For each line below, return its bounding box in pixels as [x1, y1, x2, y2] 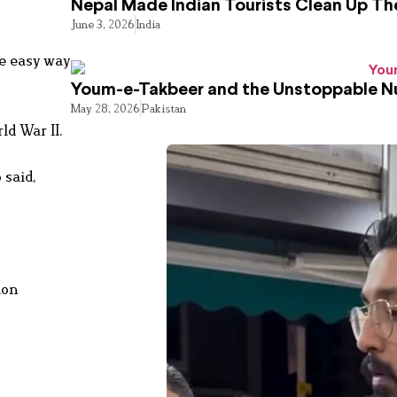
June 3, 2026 [71, 17, 136, 32]
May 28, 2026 [71, 101, 141, 116]
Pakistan [141, 101, 187, 116]
